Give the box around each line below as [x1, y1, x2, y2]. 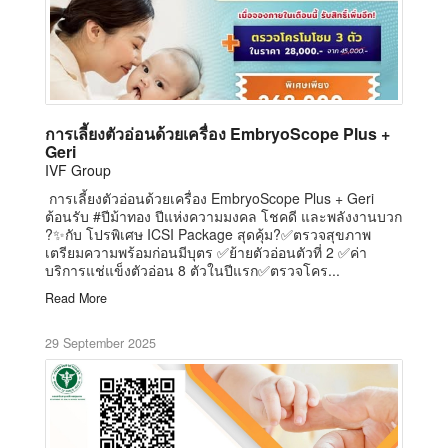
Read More [45, 288, 107, 307]
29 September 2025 [45, 333, 156, 352]
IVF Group [45, 159, 111, 180]
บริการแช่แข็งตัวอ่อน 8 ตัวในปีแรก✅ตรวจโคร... [45, 259, 340, 280]
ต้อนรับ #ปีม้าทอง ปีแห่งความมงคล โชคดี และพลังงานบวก [45, 205, 402, 226]
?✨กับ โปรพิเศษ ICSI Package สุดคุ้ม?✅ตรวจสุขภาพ [45, 223, 371, 244]
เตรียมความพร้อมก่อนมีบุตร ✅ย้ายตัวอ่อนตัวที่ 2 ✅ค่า [45, 241, 367, 262]
